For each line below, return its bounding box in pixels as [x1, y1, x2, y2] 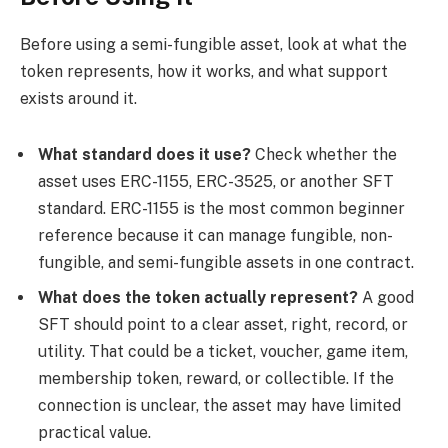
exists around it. [20, 89, 137, 109]
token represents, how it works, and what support [20, 62, 388, 82]
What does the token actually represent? [38, 288, 358, 308]
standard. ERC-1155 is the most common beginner [38, 199, 405, 219]
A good [358, 288, 414, 308]
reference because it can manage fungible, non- [38, 226, 393, 246]
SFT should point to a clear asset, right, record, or [38, 315, 408, 335]
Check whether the [251, 145, 397, 165]
